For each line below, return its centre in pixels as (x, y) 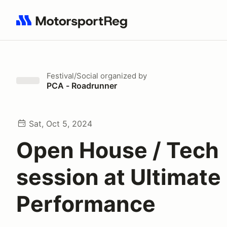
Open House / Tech (118, 150)
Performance (86, 204)
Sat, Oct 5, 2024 (61, 124)
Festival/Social (72, 76)
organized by (123, 76)
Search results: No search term (75, 26)
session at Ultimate (119, 177)
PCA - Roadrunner (82, 86)
